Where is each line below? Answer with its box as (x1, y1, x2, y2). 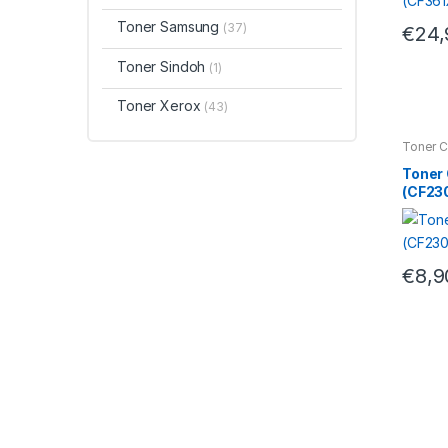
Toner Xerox (116, 97, 205, 115)
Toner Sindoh (116, 57, 210, 75)
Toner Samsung (116, 18, 224, 36)
